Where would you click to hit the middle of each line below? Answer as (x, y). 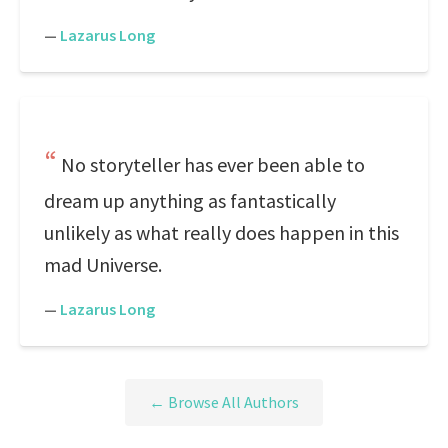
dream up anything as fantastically (190, 200)
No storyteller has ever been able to (213, 164)
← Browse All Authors (224, 402)
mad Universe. (103, 264)
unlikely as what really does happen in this (221, 232)
